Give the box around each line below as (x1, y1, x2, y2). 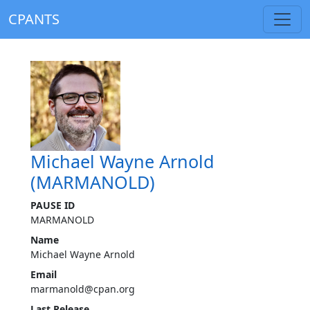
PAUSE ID (30, 199, 75, 212)
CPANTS (8, 10, 60, 28)
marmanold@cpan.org (30, 282, 135, 295)
